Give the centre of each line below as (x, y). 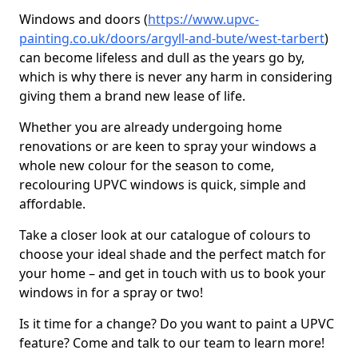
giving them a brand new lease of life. (134, 96)
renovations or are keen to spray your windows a (168, 146)
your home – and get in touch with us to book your (173, 273)
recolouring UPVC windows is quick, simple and (163, 185)
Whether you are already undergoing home (151, 127)
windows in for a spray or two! (113, 292)
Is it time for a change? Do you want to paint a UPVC (177, 324)
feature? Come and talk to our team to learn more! (172, 343)
